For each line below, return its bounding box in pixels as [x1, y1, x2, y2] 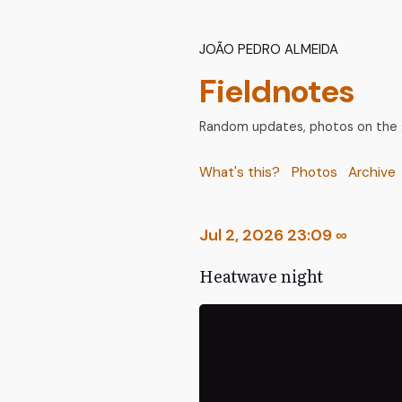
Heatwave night [199, 264, 323, 289]
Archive [348, 163, 397, 182]
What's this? [199, 163, 280, 182]
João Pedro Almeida [199, 35, 338, 60]
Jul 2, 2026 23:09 [199, 224, 332, 247]
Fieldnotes [199, 70, 354, 113]
